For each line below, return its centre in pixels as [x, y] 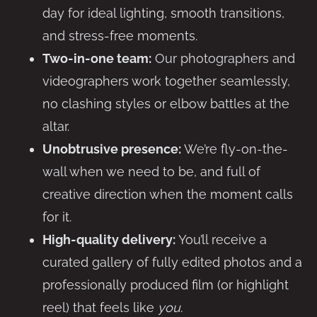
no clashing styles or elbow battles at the [166, 103]
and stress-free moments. [120, 35]
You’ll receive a [221, 239]
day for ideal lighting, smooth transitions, [163, 13]
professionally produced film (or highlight [166, 284]
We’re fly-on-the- [235, 149]
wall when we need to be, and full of [151, 171]
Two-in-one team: [97, 58]
